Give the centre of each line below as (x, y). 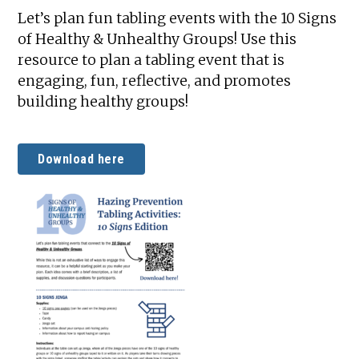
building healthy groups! (103, 101)
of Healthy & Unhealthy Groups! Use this (157, 39)
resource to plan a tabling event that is (151, 60)
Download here (81, 159)
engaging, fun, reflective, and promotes (155, 81)
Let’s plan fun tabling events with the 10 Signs (177, 18)
